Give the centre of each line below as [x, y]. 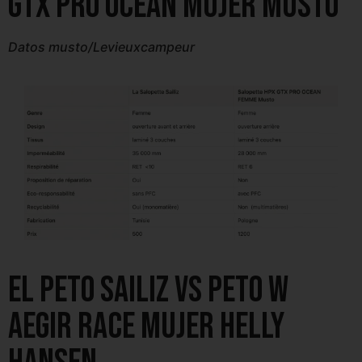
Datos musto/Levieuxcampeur [101, 47]
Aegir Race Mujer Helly [146, 327]
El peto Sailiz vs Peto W [148, 291]
